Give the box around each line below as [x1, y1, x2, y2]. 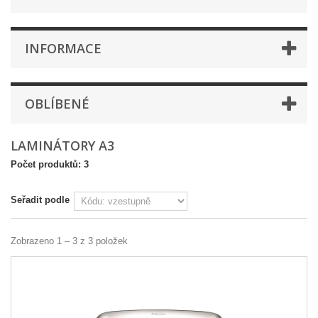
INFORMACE [25, 40, 102, 57]
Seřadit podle [11, 194, 70, 205]
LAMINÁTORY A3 [11, 137, 118, 154]
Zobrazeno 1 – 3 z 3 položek [11, 236, 128, 246]
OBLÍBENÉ [25, 95, 89, 112]
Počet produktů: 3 [11, 159, 89, 170]
